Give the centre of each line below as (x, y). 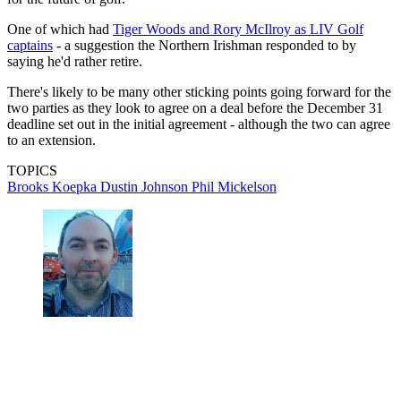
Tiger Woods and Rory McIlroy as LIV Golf (238, 30)
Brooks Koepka (54, 187)
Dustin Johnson (146, 187)
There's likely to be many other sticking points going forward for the (199, 92)
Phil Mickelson (234, 187)
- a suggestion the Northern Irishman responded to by (205, 46)
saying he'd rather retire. (75, 62)
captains (30, 46)
